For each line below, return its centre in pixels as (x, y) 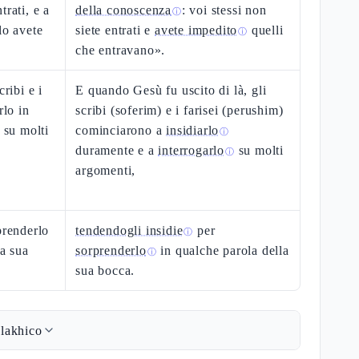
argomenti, (106, 170)
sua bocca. (105, 270)
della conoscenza (124, 10)
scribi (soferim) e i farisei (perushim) (179, 110)
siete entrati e (115, 30)
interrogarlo (192, 150)
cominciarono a (121, 130)
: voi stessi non (224, 10)
